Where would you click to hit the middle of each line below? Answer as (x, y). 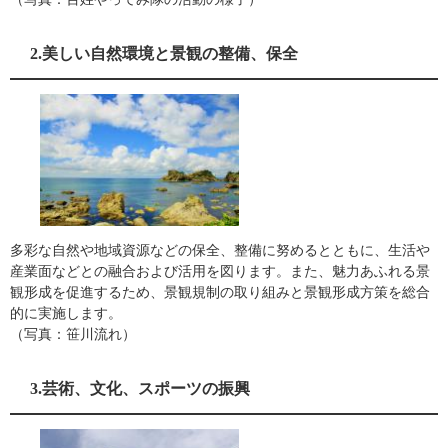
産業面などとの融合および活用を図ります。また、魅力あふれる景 (220, 271)
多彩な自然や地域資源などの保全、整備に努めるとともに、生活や (220, 250)
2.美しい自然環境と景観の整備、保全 (164, 53)
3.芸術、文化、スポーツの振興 (140, 389)
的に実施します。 (66, 313)
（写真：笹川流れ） (73, 334)
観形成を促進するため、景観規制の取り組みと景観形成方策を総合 (220, 292)
